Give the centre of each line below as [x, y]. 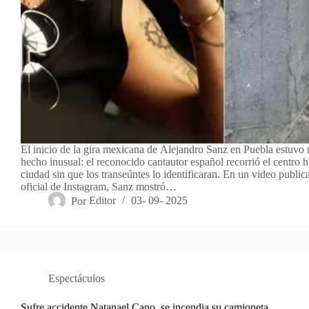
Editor [103, 201]
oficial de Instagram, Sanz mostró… [99, 187]
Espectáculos [77, 279]
